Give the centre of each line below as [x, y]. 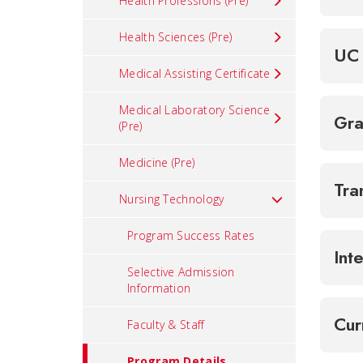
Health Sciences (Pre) [176, 37]
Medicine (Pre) [157, 162]
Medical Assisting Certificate [195, 73]
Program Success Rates [191, 235]
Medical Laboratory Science [194, 110]
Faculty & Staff [166, 325]
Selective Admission [181, 272]
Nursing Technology [172, 199]
